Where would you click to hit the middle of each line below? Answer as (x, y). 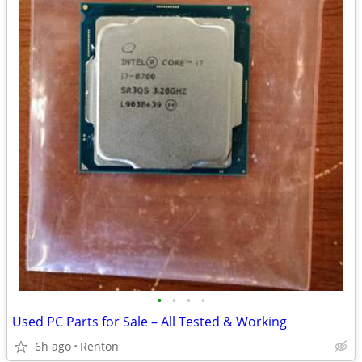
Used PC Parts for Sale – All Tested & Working (149, 322)
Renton (99, 346)
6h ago (53, 346)
